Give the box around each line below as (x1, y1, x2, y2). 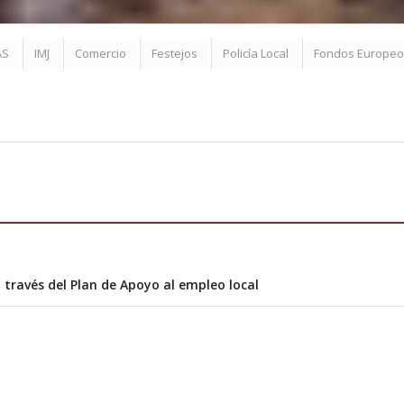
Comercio (75, 45, 126, 61)
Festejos (151, 45, 197, 61)
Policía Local (223, 45, 289, 61)
